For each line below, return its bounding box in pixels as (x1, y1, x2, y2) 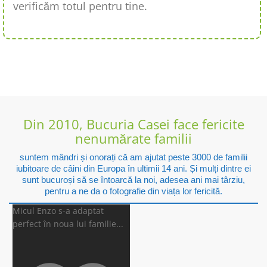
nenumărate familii (75, 129, 192, 148)
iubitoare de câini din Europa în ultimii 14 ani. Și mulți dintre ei (16, 163, 251, 174)
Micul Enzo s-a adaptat (13, 205, 104, 217)
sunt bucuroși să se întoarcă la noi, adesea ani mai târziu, (22, 175, 245, 185)
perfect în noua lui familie (13, 218, 116, 230)
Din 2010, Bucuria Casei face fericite (23, 115, 244, 133)
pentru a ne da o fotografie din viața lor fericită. (45, 186, 222, 197)
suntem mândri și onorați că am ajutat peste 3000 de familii (20, 152, 247, 163)
